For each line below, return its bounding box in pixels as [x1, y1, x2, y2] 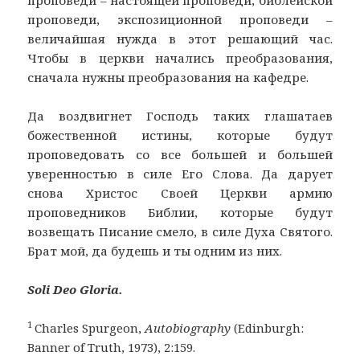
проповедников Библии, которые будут [27, 204, 333, 221]
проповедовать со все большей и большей [27, 146, 333, 163]
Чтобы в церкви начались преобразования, [27, 50, 333, 67]
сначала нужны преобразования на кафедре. [27, 69, 309, 86]
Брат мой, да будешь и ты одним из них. [27, 243, 283, 260]
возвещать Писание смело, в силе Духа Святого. [27, 223, 333, 240]
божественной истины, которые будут [27, 127, 333, 144]
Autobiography [145, 320, 235, 337]
